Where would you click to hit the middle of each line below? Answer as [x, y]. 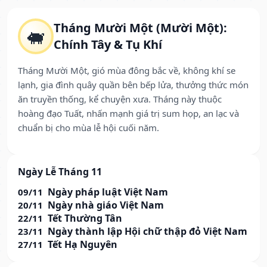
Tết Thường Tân [85, 218]
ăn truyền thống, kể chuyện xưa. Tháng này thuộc [120, 99]
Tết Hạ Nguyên [83, 245]
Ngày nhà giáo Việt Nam [106, 205]
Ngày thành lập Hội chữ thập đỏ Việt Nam [148, 232]
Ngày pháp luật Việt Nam [108, 192]
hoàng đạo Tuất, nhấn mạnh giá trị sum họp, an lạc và [128, 114]
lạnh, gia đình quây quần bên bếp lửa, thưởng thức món [133, 85]
